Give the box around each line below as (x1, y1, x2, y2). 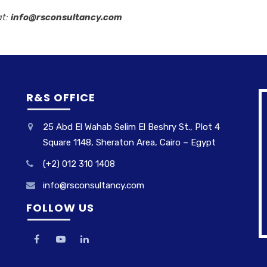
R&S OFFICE (26, 90, 95, 105)
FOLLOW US (26, 200, 94, 215)
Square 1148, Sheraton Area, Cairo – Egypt (43, 137, 216, 148)
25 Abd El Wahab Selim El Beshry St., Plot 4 (43, 122, 220, 132)
